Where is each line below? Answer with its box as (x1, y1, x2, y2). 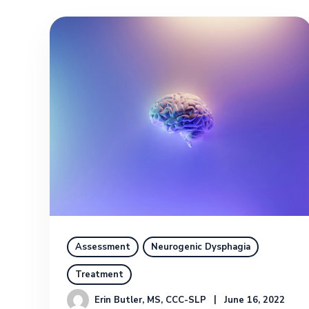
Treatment (75, 268, 123, 281)
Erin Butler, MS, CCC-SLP (94, 293, 206, 306)
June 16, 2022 (224, 293, 286, 306)
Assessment (75, 240, 130, 253)
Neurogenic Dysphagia (151, 240, 250, 253)
